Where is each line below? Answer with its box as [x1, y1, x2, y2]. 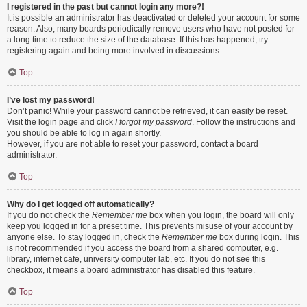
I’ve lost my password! [7, 95, 95, 105]
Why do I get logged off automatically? [7, 199, 154, 209]
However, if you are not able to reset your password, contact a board [7, 139, 258, 149]
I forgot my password [115, 117, 192, 127]
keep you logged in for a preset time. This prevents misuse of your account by [7, 221, 293, 231]
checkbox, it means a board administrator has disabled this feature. [7, 265, 255, 275]
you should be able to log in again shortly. [7, 128, 161, 138]
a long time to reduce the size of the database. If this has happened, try [7, 35, 268, 45]
